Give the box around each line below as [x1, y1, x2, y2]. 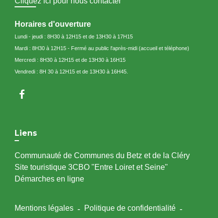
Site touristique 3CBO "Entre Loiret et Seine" [15, 163, 168, 171]
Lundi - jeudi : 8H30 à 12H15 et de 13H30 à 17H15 [15, 34, 133, 39]
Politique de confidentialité [84, 204, 176, 212]
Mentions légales [15, 204, 73, 212]
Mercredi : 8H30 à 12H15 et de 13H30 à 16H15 [15, 57, 126, 63]
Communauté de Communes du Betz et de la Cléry [15, 151, 190, 160]
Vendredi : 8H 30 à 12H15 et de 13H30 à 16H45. [15, 69, 128, 74]
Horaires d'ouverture [15, 20, 91, 28]
